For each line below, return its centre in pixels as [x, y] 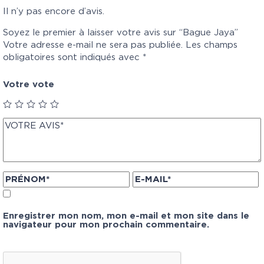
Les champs [210, 45]
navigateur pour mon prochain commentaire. [106, 225]
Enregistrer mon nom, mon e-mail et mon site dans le [126, 216]
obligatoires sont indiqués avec [73, 58]
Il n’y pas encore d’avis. [54, 12]
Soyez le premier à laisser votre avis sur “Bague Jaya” [121, 33]
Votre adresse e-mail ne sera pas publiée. [93, 45]
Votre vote [29, 85]
